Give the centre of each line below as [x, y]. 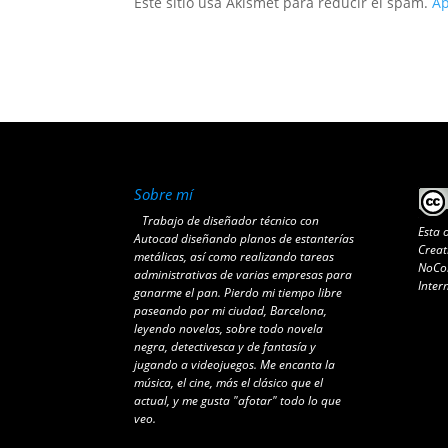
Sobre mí [164, 193]
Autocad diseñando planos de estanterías [244, 238]
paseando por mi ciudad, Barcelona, [231, 310]
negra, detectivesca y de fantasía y [225, 346]
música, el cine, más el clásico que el [229, 382]
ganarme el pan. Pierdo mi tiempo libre [238, 292]
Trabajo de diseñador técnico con [231, 220]
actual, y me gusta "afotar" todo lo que [238, 400]
